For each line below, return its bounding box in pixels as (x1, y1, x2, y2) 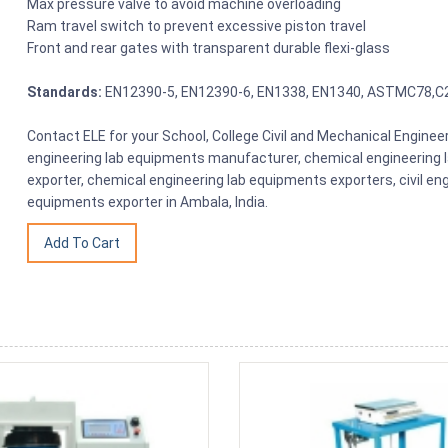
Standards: (27, 83, 103, 100)
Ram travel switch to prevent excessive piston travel (27, 17, 367, 34)
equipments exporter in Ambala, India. (27, 193, 269, 210)
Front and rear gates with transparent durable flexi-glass (27, 39, 391, 56)
